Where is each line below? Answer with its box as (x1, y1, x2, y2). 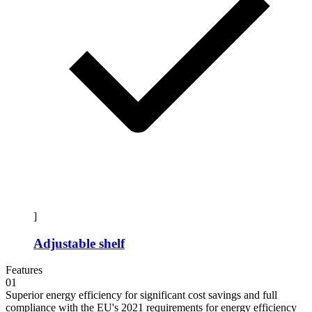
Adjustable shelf (33, 235, 125, 251)
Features (6, 264, 42, 276)
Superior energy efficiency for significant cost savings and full (6, 289, 277, 302)
